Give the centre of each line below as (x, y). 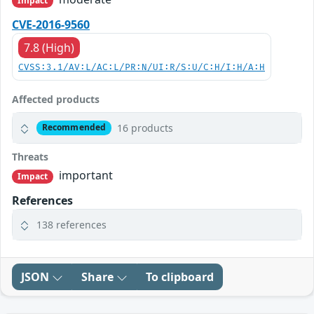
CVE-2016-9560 (51, 24)
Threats (30, 156)
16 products (145, 128)
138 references (71, 225)
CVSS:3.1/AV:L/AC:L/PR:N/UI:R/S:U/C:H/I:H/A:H (142, 67)
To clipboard (180, 277)
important (85, 175)
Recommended (74, 128)
